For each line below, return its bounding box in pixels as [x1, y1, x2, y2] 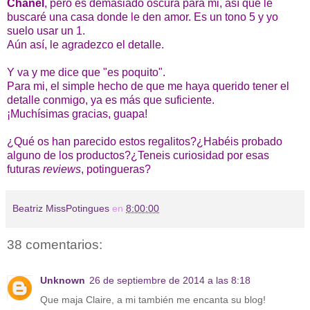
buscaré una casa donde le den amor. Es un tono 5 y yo [7, 10, 278, 23]
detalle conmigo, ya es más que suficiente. [7, 93, 215, 106]
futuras [7, 163, 43, 175]
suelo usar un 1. [7, 24, 88, 37]
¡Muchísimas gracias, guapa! [7, 107, 147, 120]
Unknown [40, 275, 85, 286]
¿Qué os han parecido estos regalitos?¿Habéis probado [7, 135, 282, 147]
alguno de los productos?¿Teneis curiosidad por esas [7, 149, 269, 161]
